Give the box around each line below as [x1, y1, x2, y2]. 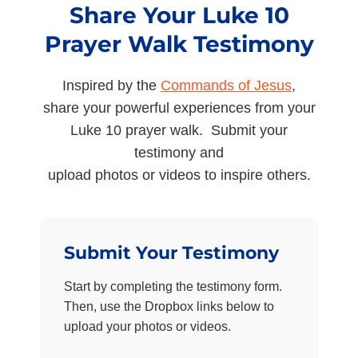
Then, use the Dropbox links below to [64, 300, 274, 313]
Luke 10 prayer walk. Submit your [70, 122, 288, 138]
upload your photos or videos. [64, 320, 231, 333]
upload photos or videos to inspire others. [47, 167, 311, 183]
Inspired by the [62, 78, 161, 93]
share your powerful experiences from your [42, 100, 316, 116]
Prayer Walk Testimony [44, 30, 314, 58]
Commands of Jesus [161, 78, 292, 93]
